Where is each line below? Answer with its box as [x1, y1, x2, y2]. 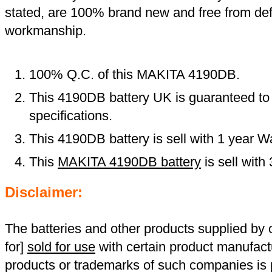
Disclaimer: [5, 184, 83, 201]
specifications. [29, 108, 112, 124]
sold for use [27, 239, 95, 255]
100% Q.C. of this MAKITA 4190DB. [29, 67, 240, 83]
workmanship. [5, 23, 86, 39]
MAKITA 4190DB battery [58, 154, 201, 170]
